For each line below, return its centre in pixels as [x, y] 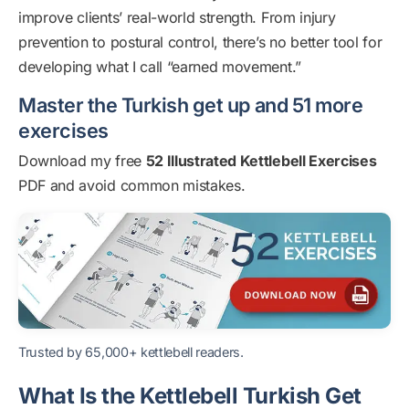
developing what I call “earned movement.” [160, 67]
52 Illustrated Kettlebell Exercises [261, 160]
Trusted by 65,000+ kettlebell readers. [131, 351]
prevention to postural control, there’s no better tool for [200, 42]
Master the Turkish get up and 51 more [191, 105]
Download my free [82, 160]
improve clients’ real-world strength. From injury [177, 17]
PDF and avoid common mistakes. [132, 185]
